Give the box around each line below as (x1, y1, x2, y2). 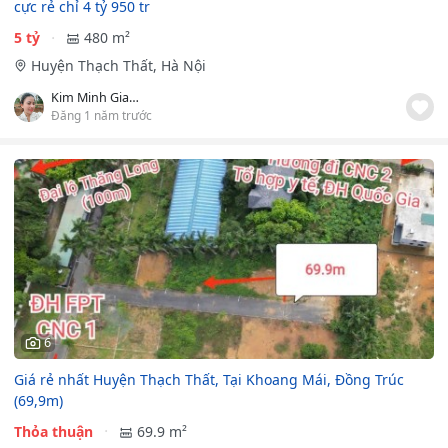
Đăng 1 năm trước (51, 107, 152, 124)
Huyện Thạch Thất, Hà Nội (30, 56, 206, 76)
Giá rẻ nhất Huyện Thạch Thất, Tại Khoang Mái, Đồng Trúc (14, 369, 404, 389)
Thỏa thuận (14, 421, 93, 441)
